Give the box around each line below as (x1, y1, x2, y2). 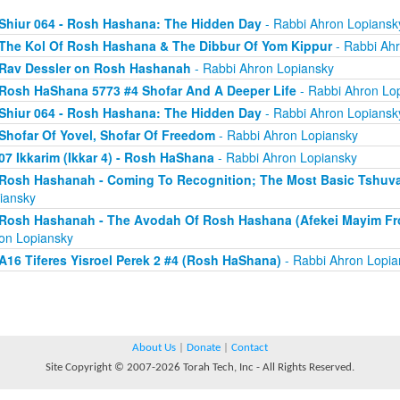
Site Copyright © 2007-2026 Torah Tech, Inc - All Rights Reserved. (46, 362, 354, 373)
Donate (187, 342, 221, 354)
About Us (132, 342, 176, 354)
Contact (231, 342, 268, 354)
